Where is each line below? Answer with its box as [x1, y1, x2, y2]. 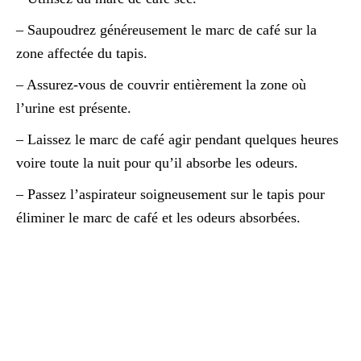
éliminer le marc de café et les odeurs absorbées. [16, 210, 301, 226]
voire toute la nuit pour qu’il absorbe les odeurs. [16, 155, 298, 172]
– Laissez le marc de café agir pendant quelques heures [16, 131, 338, 148]
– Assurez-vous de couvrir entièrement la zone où [16, 77, 306, 93]
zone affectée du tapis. [16, 45, 147, 62]
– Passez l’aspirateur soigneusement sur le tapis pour [16, 186, 325, 203]
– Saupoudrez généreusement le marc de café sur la [16, 22, 317, 39]
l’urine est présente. [16, 100, 131, 117]
